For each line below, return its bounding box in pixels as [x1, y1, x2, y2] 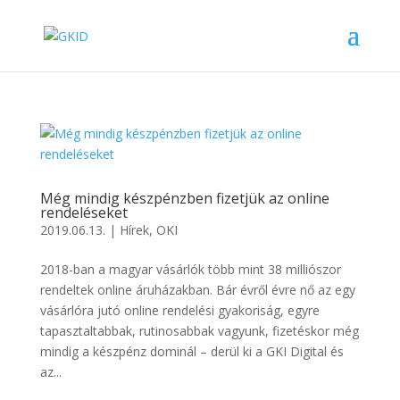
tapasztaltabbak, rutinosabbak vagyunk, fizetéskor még [39, 322, 359, 339]
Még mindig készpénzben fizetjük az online [39, 188, 329, 208]
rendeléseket [39, 203, 128, 222]
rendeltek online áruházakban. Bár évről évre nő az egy [39, 281, 355, 298]
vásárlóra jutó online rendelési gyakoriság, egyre [39, 302, 320, 319]
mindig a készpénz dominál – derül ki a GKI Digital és [39, 343, 344, 360]
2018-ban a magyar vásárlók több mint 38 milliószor [39, 261, 341, 278]
